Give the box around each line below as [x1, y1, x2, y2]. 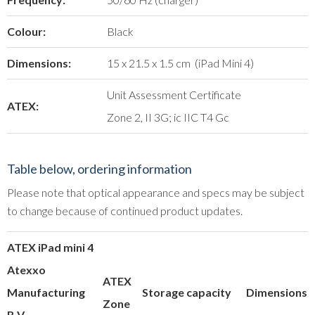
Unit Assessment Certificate [107, 87, 241, 101]
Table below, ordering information [7, 160, 192, 176]
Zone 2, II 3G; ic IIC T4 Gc [107, 110, 229, 124]
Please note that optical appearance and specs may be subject [7, 185, 304, 199]
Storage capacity [142, 285, 231, 299]
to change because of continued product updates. [7, 203, 243, 217]
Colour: [7, 24, 46, 38]
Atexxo [7, 262, 46, 276]
